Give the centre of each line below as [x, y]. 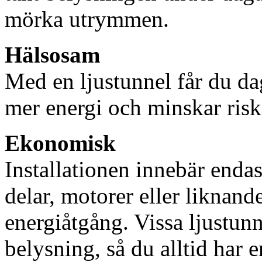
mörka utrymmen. [87, 19]
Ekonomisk [60, 143]
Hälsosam [52, 55]
